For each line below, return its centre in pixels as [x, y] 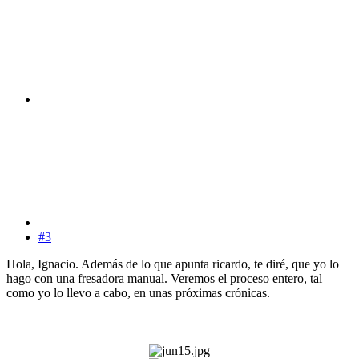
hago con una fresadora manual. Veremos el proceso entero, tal [164, 278]
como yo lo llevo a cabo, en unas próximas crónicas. [138, 292]
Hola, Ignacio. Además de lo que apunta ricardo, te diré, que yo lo [173, 264]
